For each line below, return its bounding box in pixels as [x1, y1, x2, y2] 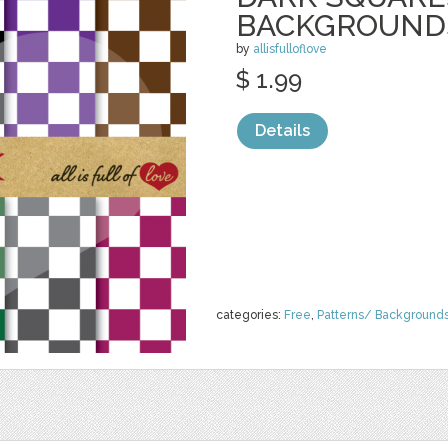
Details [255, 121, 310, 140]
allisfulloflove [253, 42, 327, 56]
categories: [216, 308, 284, 322]
